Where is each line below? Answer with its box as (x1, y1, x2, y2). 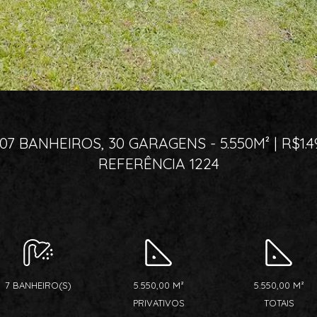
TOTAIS (263, 297, 294, 309)
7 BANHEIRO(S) (5, 279, 71, 291)
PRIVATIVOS (132, 297, 185, 309)
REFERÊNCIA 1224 (98, 154, 219, 173)
